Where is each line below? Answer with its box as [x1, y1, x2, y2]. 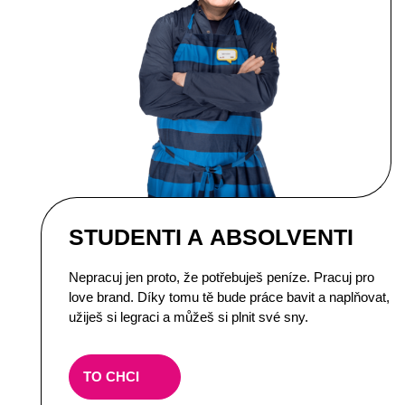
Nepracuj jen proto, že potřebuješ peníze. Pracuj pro [69, 268, 374, 285]
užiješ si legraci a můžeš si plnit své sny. [69, 308, 308, 325]
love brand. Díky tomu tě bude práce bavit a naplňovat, [69, 288, 390, 305]
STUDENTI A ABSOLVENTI [69, 223, 353, 250]
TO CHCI [83, 369, 139, 385]
